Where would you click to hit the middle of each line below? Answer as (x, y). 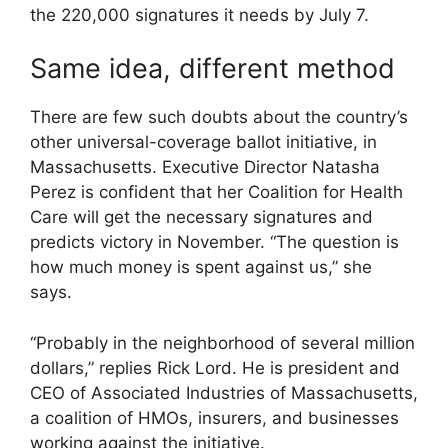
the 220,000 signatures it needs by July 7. (199, 14)
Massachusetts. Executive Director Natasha (205, 167)
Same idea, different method (212, 69)
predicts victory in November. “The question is (214, 242)
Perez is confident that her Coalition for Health (216, 192)
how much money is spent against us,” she (201, 267)
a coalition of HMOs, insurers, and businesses (214, 417)
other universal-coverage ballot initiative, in (203, 142)
